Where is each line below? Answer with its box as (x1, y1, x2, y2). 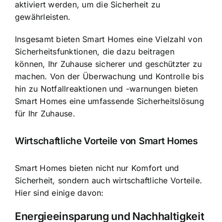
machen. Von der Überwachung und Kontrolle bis (15, 71, 204, 82)
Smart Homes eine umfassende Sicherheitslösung (15, 96, 204, 107)
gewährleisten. (15, 12, 71, 22)
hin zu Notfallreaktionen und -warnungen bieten (15, 84, 198, 94)
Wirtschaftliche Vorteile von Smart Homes (15, 135, 198, 147)
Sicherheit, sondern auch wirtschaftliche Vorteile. (15, 175, 202, 186)
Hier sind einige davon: (15, 188, 104, 198)
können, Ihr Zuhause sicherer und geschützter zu (15, 59, 202, 69)
